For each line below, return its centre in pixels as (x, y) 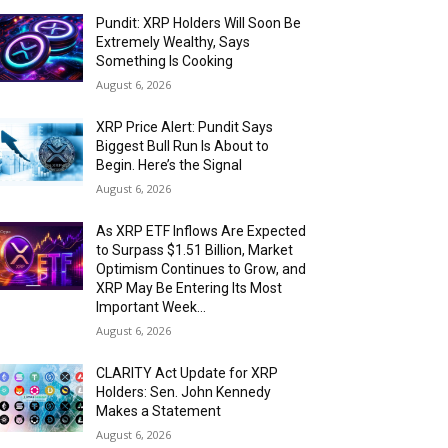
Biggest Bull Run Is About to (183, 145)
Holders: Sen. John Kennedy (184, 391)
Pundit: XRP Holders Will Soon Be (199, 22)
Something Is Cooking (165, 60)
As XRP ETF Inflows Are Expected (201, 230)
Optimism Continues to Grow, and (201, 268)
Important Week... (151, 306)
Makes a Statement (159, 410)
